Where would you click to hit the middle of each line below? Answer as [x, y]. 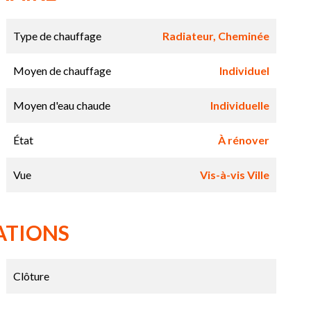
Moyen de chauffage [62, 71]
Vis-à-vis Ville [234, 175]
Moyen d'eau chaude [61, 106]
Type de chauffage [57, 36]
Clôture [31, 276]
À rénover [243, 140]
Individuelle [239, 106]
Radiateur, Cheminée [216, 36]
